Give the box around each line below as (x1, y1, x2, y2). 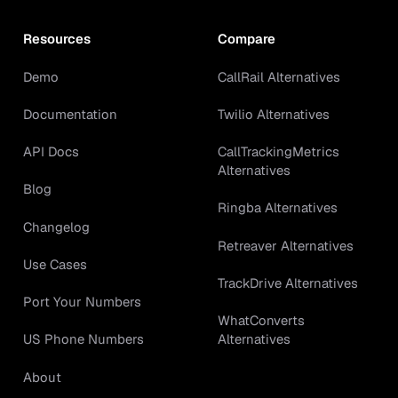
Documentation (22, 105, 117, 123)
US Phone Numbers (22, 330, 144, 348)
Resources (22, 30, 91, 48)
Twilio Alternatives (218, 105, 330, 123)
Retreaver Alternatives (218, 236, 354, 254)
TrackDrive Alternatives (218, 274, 359, 291)
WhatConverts (218, 312, 306, 330)
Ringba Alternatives (218, 199, 338, 217)
